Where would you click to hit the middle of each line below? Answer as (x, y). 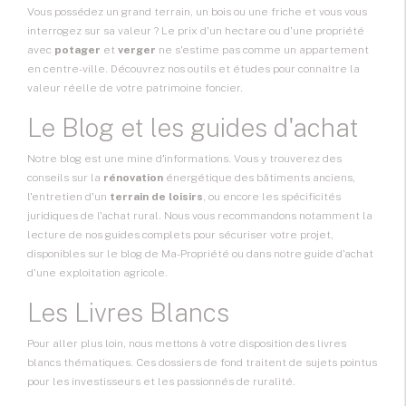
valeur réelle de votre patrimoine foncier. (135, 88)
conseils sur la (65, 178)
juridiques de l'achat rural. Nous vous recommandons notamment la (200, 216)
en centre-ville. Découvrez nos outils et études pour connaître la (193, 69)
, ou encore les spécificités (272, 197)
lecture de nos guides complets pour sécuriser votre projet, (180, 235)
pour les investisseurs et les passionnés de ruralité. (161, 382)
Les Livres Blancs (128, 313)
